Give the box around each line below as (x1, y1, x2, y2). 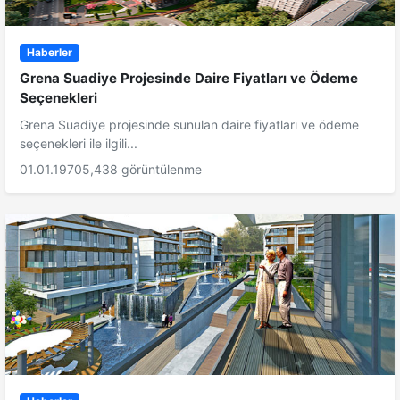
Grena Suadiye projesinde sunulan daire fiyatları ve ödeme (20, 117, 359, 133)
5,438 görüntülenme (82, 162, 202, 178)
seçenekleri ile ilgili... (20, 136, 137, 152)
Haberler (26, 45, 72, 59)
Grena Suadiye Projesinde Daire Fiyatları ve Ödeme (20, 70, 358, 87)
